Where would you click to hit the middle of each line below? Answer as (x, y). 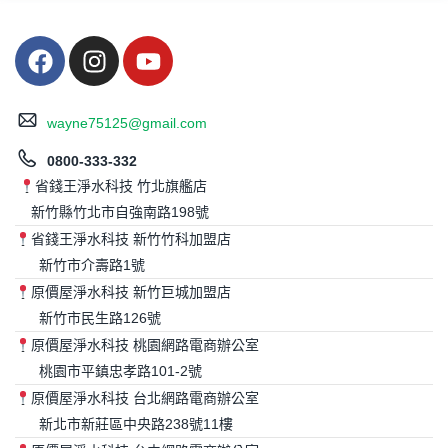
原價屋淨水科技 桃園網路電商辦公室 (144, 345)
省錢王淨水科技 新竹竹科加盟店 (130, 239)
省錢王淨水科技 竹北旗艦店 (120, 186)
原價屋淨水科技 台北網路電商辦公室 (144, 398)
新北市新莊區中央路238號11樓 (124, 424)
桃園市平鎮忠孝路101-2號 (108, 371)
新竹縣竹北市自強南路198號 (112, 212)
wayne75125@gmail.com (126, 122)
